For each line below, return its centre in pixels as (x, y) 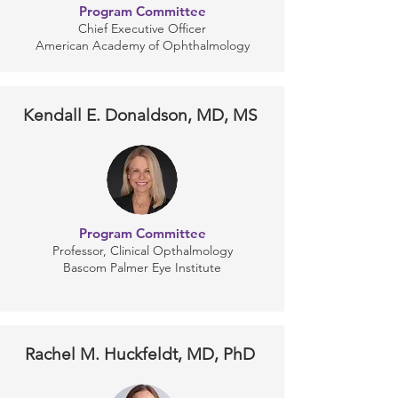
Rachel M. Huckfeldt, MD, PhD (142, 354)
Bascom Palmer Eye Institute (142, 267)
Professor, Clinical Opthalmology (142, 251)
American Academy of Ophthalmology (142, 45)
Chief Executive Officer (142, 28)
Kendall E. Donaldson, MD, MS (142, 115)
